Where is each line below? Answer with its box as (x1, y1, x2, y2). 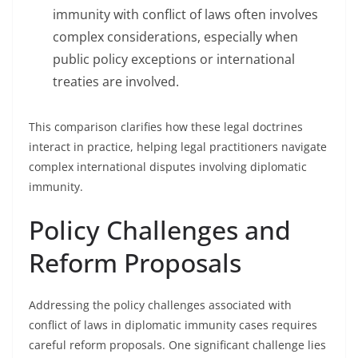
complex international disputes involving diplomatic (29, 159, 307, 174)
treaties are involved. (53, 73, 179, 90)
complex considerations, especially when (53, 28, 298, 46)
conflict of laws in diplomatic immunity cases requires (29, 317, 317, 332)
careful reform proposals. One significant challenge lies (29, 337, 326, 352)
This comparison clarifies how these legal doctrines (29, 119, 303, 134)
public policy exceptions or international (53, 50, 295, 68)
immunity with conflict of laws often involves (53, 6, 318, 23)
